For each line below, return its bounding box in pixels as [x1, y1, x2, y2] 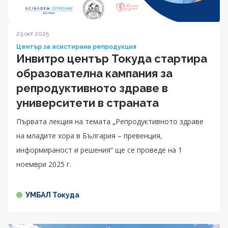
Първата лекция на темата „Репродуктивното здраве [16, 116, 204, 126]
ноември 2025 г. [16, 159, 71, 169]
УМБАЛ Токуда [25, 190, 79, 199]
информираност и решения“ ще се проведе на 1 [16, 145, 182, 155]
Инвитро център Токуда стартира [16, 51, 207, 65]
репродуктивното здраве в [16, 81, 168, 95]
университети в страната [16, 96, 159, 109]
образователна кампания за [16, 66, 173, 80]
